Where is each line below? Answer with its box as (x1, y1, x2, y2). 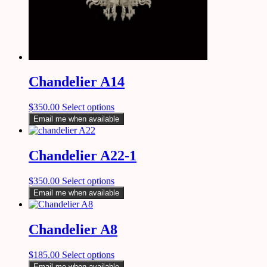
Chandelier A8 (29, 222, 117, 238)
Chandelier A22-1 (29, 148, 136, 164)
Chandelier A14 (29, 74, 125, 90)
